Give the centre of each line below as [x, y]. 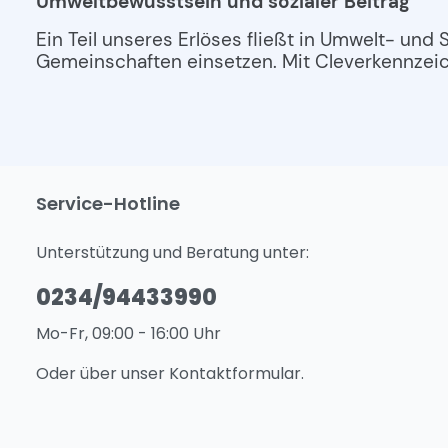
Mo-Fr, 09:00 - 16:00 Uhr [128, 334]
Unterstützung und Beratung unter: [172, 253]
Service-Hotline [108, 204]
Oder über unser [102, 374]
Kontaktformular [235, 374]
